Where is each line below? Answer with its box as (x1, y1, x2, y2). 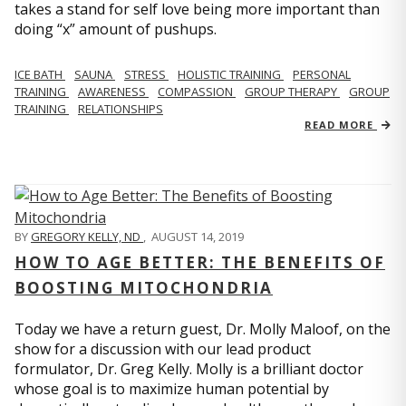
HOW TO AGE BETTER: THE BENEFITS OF (14, 252, 385, 274)
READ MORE (304, 118, 377, 132)
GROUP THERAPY (245, 83, 340, 101)
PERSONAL (293, 66, 351, 83)
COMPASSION (158, 83, 236, 101)
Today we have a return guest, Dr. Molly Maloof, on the (14, 319, 391, 340)
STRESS (124, 66, 169, 83)
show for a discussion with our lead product (14, 339, 311, 360)
